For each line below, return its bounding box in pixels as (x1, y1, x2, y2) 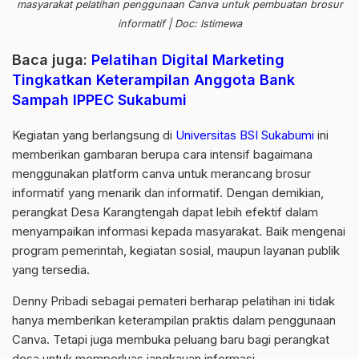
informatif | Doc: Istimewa (117, 18, 242, 30)
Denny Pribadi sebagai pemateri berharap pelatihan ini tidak (12, 293, 335, 309)
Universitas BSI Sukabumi (175, 127, 314, 143)
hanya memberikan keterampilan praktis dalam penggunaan (12, 313, 336, 329)
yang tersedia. (12, 262, 90, 278)
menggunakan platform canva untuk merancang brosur (12, 166, 311, 182)
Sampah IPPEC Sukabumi (12, 91, 187, 109)
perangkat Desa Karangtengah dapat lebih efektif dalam (12, 204, 318, 220)
